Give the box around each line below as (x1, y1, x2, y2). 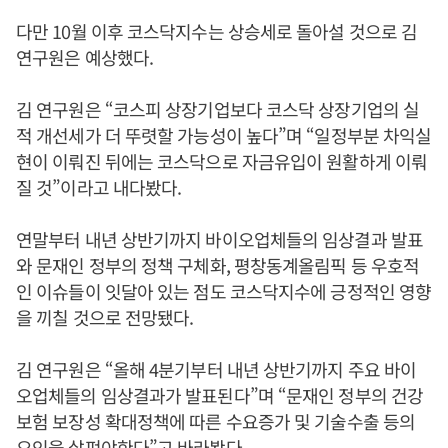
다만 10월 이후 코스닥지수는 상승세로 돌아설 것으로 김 (16, 18, 418, 45)
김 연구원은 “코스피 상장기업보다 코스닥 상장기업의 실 (16, 96, 420, 123)
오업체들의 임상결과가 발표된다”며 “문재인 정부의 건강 (16, 382, 424, 409)
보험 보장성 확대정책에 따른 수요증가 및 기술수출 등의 (16, 408, 416, 435)
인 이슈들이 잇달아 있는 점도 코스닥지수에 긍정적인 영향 (16, 278, 432, 305)
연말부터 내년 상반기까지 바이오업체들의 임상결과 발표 (16, 226, 423, 253)
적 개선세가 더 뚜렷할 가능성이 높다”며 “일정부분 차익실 (16, 122, 432, 149)
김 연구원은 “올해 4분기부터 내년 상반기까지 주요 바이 (16, 356, 417, 383)
